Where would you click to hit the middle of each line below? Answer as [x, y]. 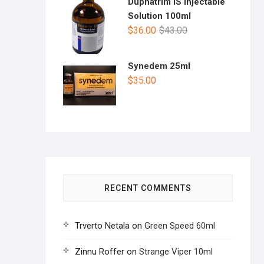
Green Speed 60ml [180, 226]
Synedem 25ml [159, 66]
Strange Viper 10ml [176, 252]
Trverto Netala [102, 226]
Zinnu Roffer [100, 252]
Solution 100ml [159, 16]
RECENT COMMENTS [148, 188]
